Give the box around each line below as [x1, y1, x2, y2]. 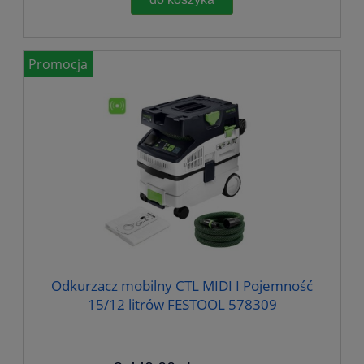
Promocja [28, 55, 88, 74]
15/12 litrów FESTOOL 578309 [87, 294, 277, 314]
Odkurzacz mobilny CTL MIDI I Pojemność [51, 275, 313, 295]
